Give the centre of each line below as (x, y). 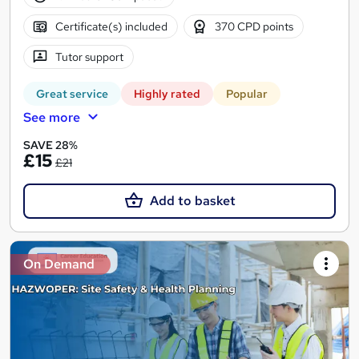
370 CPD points (254, 26)
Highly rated (167, 94)
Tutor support (89, 56)
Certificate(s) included (111, 26)
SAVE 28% (50, 145)
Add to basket (192, 201)
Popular (247, 94)
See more (52, 118)
